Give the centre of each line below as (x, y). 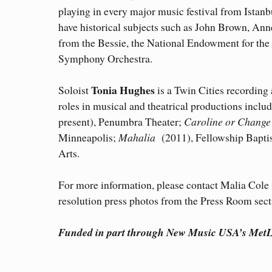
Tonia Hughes (123, 90)
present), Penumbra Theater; (121, 122)
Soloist (75, 90)
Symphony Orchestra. (105, 59)
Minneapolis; (87, 138)
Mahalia (136, 138)
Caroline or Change (227, 122)
